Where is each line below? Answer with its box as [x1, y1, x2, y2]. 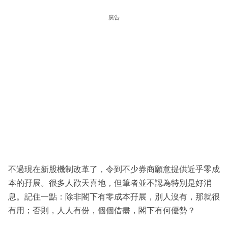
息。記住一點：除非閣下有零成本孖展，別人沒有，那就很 [8, 192, 220, 202]
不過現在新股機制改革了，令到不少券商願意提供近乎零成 [8, 165, 220, 174]
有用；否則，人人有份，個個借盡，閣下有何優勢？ [8, 206, 195, 215]
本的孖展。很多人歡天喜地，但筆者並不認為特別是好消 [8, 179, 212, 188]
